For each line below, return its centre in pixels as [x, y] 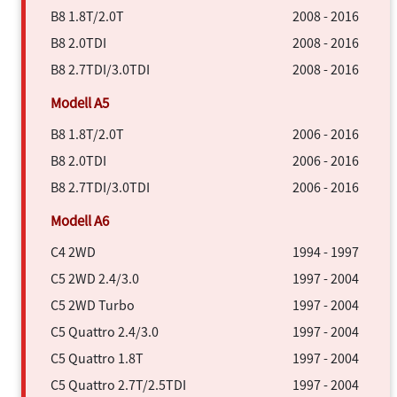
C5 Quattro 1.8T [97, 358]
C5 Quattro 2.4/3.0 [105, 331]
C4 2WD [73, 251]
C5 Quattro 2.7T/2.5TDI [118, 384]
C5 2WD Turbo [93, 304]
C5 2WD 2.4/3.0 [95, 278]
